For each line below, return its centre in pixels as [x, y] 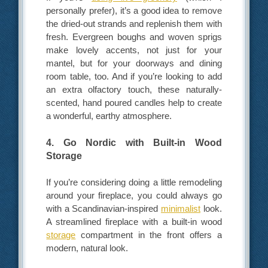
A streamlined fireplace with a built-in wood [134, 222]
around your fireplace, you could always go [134, 196]
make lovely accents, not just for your [134, 50]
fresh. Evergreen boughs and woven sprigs [134, 36]
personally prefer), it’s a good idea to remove [134, 10]
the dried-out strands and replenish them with [134, 23]
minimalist [181, 209]
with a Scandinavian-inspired [104, 209]
